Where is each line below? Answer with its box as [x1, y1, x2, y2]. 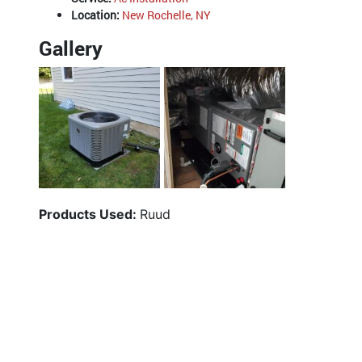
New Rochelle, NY [122, 7, 211, 23]
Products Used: [39, 206, 140, 223]
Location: [71, 7, 122, 23]
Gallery [39, 35, 103, 62]
